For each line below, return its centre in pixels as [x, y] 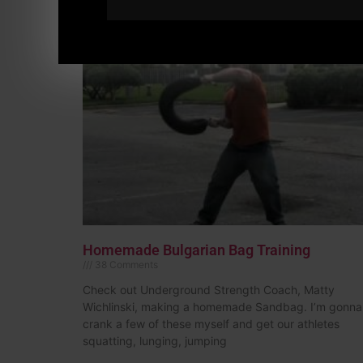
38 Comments [125, 265]
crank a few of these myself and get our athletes [211, 324]
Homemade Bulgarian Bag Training [196, 250]
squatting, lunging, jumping [155, 341]
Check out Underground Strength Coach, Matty [209, 290]
